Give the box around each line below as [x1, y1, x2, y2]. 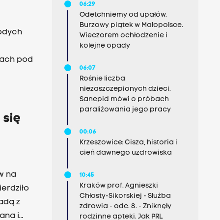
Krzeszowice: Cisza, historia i [79, 139, 177, 146]
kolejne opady [79, 42, 130, 50]
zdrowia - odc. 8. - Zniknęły [79, 203, 171, 210]
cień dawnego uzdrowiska [79, 149, 172, 157]
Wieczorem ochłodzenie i [79, 32, 167, 39]
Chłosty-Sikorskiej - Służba [79, 192, 171, 200]
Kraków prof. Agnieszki [79, 182, 158, 190]
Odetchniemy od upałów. [79, 11, 167, 19]
